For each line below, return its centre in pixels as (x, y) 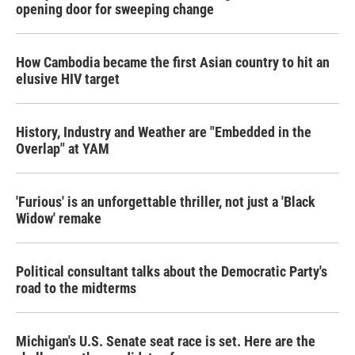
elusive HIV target (68, 79)
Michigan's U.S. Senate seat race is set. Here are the (166, 341)
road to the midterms (76, 288)
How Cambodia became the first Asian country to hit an (173, 62)
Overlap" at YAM (63, 149)
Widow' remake (59, 218)
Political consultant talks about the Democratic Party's (172, 271)
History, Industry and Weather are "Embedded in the (164, 132)
